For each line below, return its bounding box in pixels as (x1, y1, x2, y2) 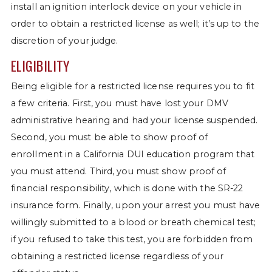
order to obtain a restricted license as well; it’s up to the (10, 18, 259, 29)
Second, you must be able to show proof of (10, 132, 208, 143)
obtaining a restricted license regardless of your (10, 251, 223, 262)
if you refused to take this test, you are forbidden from (10, 234, 253, 245)
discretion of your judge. (10, 35, 118, 46)
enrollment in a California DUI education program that (10, 149, 255, 160)
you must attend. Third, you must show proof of (10, 166, 226, 177)
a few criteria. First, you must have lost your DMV (10, 98, 228, 109)
